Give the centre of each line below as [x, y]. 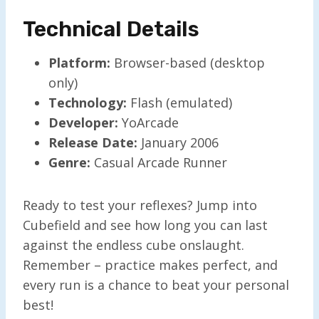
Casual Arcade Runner [159, 162]
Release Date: [93, 142]
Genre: [69, 162]
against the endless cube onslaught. [134, 245]
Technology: [88, 102]
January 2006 [178, 142]
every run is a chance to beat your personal [156, 284]
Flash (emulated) [179, 102]
